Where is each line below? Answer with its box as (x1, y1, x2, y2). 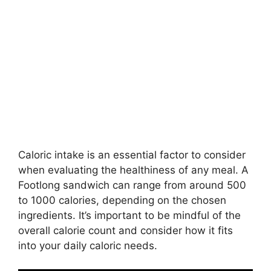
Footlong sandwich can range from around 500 (18, 179, 246, 191)
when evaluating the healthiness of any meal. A (18, 164, 249, 176)
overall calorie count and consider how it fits (18, 224, 233, 237)
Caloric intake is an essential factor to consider (18, 149, 246, 161)
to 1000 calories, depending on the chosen (18, 194, 226, 206)
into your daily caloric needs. (18, 240, 157, 252)
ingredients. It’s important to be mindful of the (18, 209, 241, 221)
